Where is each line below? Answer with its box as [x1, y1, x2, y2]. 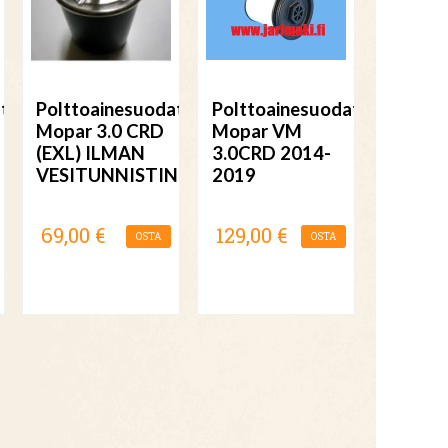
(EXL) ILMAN [36, 142, 146, 165]
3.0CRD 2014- [211, 142, 331, 165]
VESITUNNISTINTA [36, 164, 204, 187]
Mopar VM [211, 120, 302, 143]
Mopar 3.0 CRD [36, 120, 165, 143]
